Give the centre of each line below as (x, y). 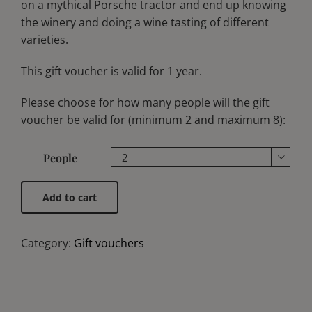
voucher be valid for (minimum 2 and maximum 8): (153, 120)
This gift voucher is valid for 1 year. (111, 71)
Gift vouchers (109, 243)
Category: (47, 243)
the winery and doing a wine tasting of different (145, 22)
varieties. (45, 40)
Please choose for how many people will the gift (145, 102)
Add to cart (70, 197)
